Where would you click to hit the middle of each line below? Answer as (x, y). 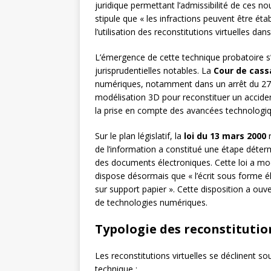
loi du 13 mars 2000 (225, 136)
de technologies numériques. (151, 203)
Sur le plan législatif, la (139, 136)
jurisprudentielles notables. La (154, 71)
